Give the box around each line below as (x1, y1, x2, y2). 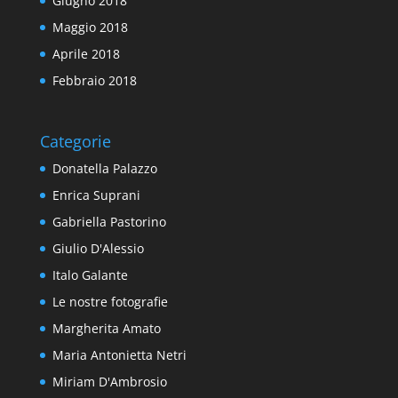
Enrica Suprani (52, 187, 140, 204)
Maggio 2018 (52, 19, 128, 36)
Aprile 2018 (52, 45, 120, 62)
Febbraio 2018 (52, 72, 137, 89)
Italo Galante (52, 267, 128, 284)
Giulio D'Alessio (52, 240, 144, 258)
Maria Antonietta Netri (52, 346, 187, 364)
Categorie (39, 131, 111, 153)
